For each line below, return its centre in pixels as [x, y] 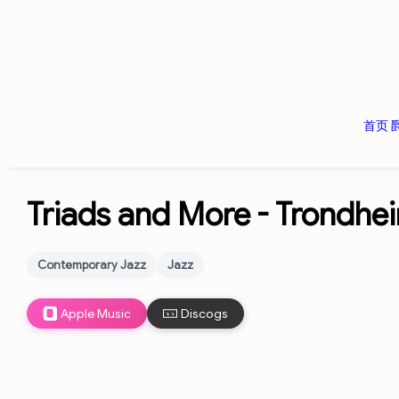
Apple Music [96, 313]
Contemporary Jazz [92, 265]
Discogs [204, 313]
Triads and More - [151, 215]
